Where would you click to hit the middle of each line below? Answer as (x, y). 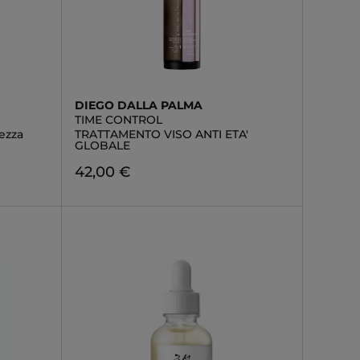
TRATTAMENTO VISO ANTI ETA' (161, 134)
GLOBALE (102, 145)
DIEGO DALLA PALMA (138, 105)
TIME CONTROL (118, 120)
